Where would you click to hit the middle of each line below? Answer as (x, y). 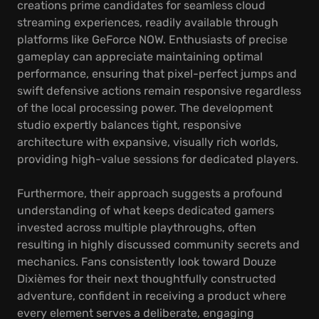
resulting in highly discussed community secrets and (158, 245)
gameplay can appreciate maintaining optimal (140, 57)
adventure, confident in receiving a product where (152, 296)
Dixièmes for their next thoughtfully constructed (147, 279)
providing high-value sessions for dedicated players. (158, 159)
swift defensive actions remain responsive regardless (159, 91)
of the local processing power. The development (145, 108)
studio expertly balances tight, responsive (129, 125)
